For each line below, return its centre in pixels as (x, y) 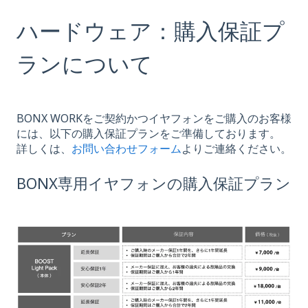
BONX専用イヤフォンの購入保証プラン (154, 183)
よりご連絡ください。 (236, 149)
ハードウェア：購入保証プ (151, 30)
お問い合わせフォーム (126, 149)
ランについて (85, 63)
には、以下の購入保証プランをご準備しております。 (148, 134)
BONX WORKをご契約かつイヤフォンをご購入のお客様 (154, 119)
